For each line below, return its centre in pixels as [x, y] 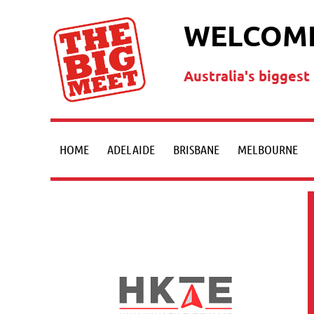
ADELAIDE [131, 149]
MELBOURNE [268, 149]
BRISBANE [196, 149]
